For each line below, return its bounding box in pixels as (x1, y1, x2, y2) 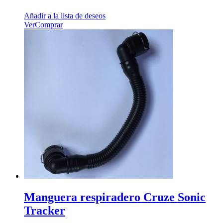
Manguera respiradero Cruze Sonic (24, 191, 206, 204)
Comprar (35, 20, 63, 29)
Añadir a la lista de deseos (24, 11, 106, 20)
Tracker (24, 204, 65, 218)
